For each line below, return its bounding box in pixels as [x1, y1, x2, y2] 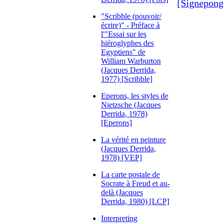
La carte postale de [101, 170, 160, 179]
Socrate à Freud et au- [101, 179, 170, 188]
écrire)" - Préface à [101, 21, 160, 29]
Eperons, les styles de [101, 92, 168, 100]
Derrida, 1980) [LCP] [101, 197, 169, 206]
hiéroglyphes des [101, 39, 154, 47]
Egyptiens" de [101, 48, 145, 56]
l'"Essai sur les [101, 30, 146, 38]
